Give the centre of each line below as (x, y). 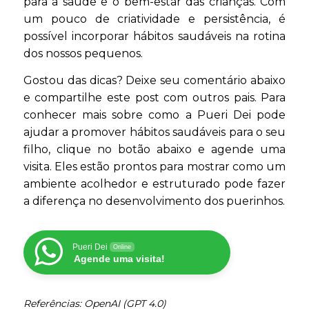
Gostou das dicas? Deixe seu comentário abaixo (154, 81)
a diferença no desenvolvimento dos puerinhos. (154, 201)
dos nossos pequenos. (83, 54)
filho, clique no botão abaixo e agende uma (154, 150)
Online (122, 247)
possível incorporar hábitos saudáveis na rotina (154, 37)
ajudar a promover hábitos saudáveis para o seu (154, 132)
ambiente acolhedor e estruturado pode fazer (154, 184)
